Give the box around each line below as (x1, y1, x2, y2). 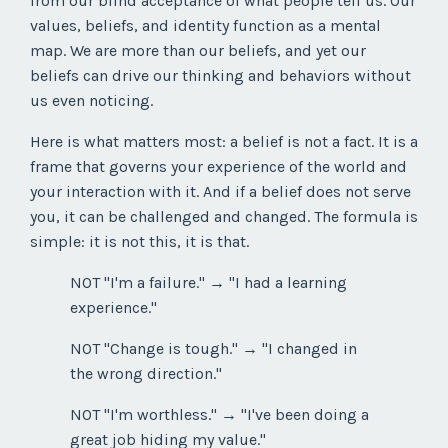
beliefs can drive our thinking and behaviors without (30, 66, 411, 86)
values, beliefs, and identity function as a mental (30, 16, 381, 36)
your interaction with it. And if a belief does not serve (30, 182, 411, 202)
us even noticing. (30, 91, 153, 111)
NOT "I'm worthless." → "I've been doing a (70, 405, 369, 425)
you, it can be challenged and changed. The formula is (30, 207, 418, 227)
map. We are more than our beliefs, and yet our (30, 41, 366, 61)
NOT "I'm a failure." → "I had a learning (70, 273, 347, 293)
